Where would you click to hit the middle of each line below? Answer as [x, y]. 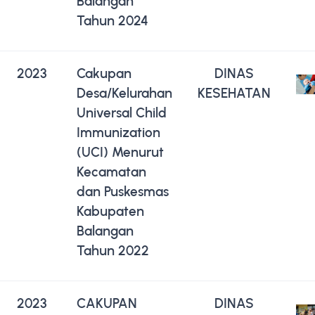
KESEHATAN [234, 93]
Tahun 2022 [113, 250]
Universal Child [122, 112]
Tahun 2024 [112, 20]
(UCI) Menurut [120, 152]
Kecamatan [111, 172]
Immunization [118, 132]
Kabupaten [110, 211]
